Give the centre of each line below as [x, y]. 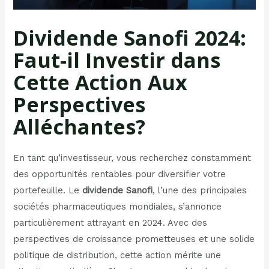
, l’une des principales [200, 191]
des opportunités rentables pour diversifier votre [120, 174]
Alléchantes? [80, 127]
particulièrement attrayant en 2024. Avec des [110, 223]
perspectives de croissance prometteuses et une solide [134, 239]
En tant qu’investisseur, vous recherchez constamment [132, 158]
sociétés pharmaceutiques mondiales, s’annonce [118, 207]
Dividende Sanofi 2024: [130, 38]
